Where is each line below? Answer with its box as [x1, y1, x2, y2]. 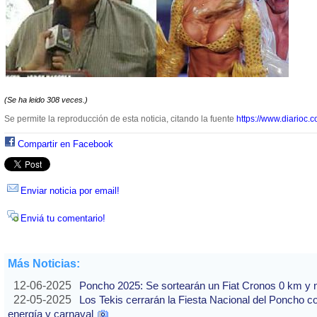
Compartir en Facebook [18, 139, 113, 150]
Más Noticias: [8, 258, 80, 270]
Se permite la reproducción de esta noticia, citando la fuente [4, 114, 236, 125]
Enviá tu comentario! [21, 213, 105, 224]
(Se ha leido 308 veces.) [4, 96, 88, 105]
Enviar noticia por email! [21, 185, 120, 197]
